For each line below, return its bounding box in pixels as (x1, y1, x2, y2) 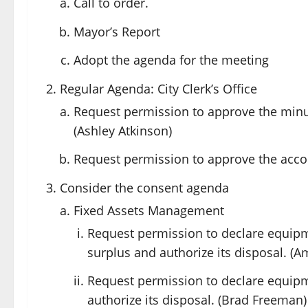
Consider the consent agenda (60, 179, 229, 196)
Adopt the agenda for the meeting (74, 52, 269, 68)
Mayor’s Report (74, 23, 160, 40)
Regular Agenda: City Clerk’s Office (60, 80, 257, 97)
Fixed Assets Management (74, 201, 224, 219)
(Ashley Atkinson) (74, 122, 172, 139)
